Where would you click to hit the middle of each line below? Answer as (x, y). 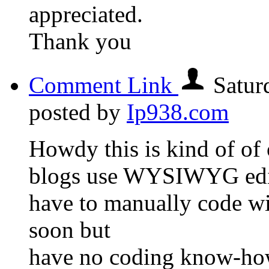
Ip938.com (178, 112)
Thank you (80, 41)
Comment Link (104, 85)
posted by (78, 112)
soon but (70, 229)
